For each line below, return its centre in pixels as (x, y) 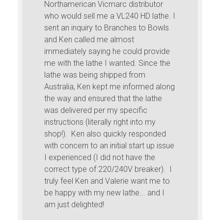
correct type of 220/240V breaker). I (108, 169)
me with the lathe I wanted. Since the (108, 63)
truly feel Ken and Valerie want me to (107, 181)
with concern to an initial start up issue (110, 145)
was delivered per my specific (96, 110)
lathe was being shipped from (95, 75)
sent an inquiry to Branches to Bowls (107, 27)
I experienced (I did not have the (100, 157)
